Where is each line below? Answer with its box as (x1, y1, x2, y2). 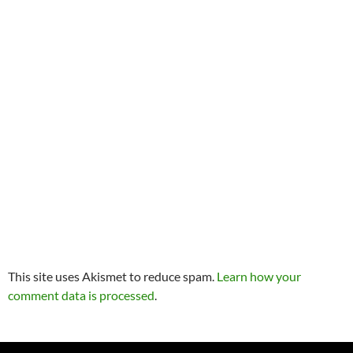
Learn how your (217, 269, 301, 284)
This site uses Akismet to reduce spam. (8, 269, 217, 284)
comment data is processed (8, 288, 154, 303)
